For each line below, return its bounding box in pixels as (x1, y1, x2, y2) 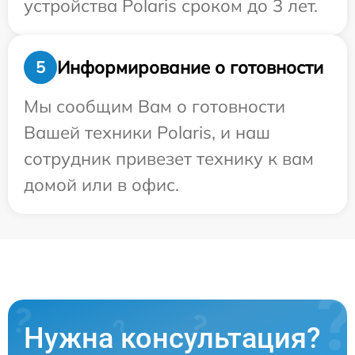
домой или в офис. (24, 174, 179, 196)
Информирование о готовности (57, 55, 323, 78)
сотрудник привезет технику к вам (24, 147, 314, 170)
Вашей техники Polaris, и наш (24, 121, 270, 143)
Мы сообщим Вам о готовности (24, 95, 285, 117)
